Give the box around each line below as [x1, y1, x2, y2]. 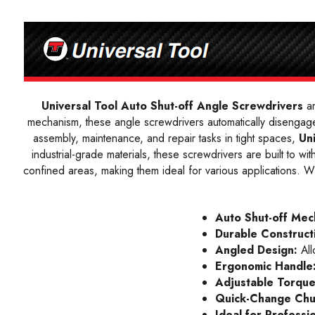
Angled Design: [214, 241, 301, 258]
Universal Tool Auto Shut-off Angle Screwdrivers [41, 97, 303, 114]
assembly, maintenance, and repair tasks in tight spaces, [33, 129, 299, 146]
